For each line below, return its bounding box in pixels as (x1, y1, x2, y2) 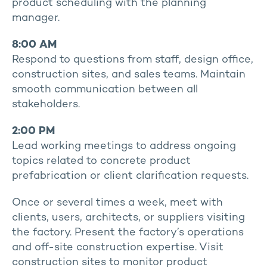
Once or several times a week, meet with (12, 197, 223, 209)
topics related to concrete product (12, 156, 191, 167)
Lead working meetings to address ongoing (12, 141, 236, 152)
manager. (12, 13, 60, 24)
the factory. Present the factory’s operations (12, 227, 244, 238)
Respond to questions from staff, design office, (12, 54, 253, 66)
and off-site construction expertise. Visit (12, 242, 223, 253)
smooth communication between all (12, 84, 198, 95)
